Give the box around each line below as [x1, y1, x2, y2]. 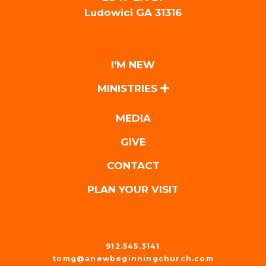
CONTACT [106, 159, 160, 172]
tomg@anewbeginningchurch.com [52, 254, 214, 263]
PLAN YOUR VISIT [87, 183, 179, 195]
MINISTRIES [97, 82, 160, 94]
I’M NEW [111, 58, 155, 71]
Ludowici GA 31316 [84, 6, 182, 18]
